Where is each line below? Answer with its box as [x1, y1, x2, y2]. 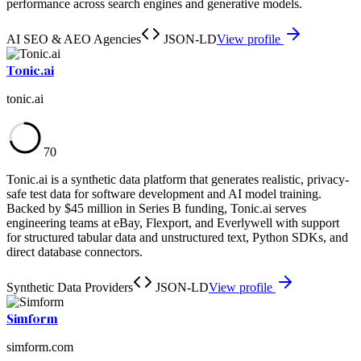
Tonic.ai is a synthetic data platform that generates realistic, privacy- [6, 172, 349, 186]
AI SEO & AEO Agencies [6, 31, 141, 46]
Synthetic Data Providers [6, 280, 133, 294]
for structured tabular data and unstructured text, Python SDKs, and [6, 230, 348, 244]
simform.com [6, 339, 73, 354]
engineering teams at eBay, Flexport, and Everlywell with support [6, 215, 339, 230]
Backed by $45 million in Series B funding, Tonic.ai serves [6, 201, 306, 215]
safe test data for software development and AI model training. [6, 186, 322, 201]
